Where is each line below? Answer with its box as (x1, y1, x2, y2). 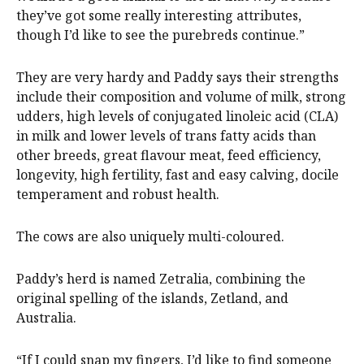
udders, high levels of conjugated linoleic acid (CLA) (16, 107, 338, 126)
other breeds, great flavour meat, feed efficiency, (16, 146, 321, 165)
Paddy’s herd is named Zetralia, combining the (16, 270, 305, 288)
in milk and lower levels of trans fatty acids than (16, 127, 316, 145)
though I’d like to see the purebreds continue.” (16, 26, 305, 45)
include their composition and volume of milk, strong (16, 88, 346, 106)
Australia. (16, 309, 76, 327)
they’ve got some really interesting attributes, (16, 6, 301, 25)
